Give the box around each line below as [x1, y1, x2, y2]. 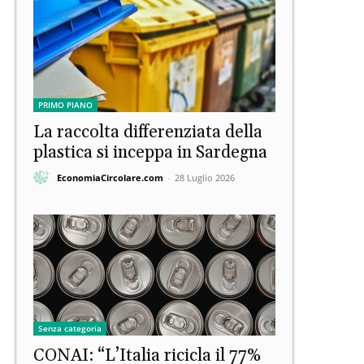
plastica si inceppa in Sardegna [33, 142, 267, 164]
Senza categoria [38, 323, 102, 335]
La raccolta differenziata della [33, 122, 262, 144]
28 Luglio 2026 [175, 171, 235, 184]
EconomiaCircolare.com [57, 171, 163, 184]
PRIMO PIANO [38, 99, 93, 111]
